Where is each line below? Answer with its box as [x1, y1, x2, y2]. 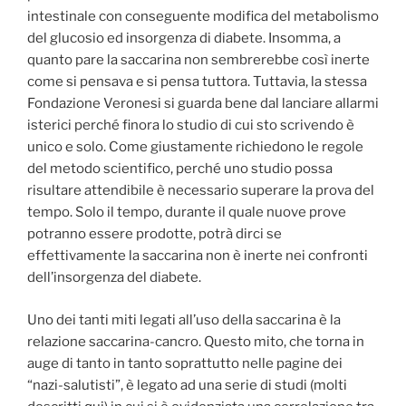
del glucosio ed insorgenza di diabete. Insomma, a [27, 30, 341, 47]
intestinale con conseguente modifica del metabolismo [27, 8, 379, 25]
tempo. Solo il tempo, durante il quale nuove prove [27, 204, 346, 221]
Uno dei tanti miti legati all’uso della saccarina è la [27, 311, 341, 328]
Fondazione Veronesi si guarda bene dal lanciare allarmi [27, 95, 379, 112]
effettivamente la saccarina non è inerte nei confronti [27, 247, 368, 265]
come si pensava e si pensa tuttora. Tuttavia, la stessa [27, 73, 367, 91]
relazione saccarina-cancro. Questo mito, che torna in [27, 333, 364, 350]
